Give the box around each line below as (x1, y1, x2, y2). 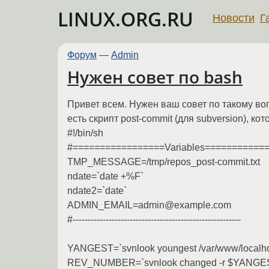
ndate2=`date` (67, 185, 127, 196)
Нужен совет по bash (67, 65, 243, 89)
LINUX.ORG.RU (58, 6, 193, 32)
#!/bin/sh (67, 127, 103, 138)
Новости (213, 11, 255, 24)
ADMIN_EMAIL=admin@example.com (67, 199, 231, 210)
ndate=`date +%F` (67, 171, 144, 181)
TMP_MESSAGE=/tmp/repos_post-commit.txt (67, 156, 260, 167)
